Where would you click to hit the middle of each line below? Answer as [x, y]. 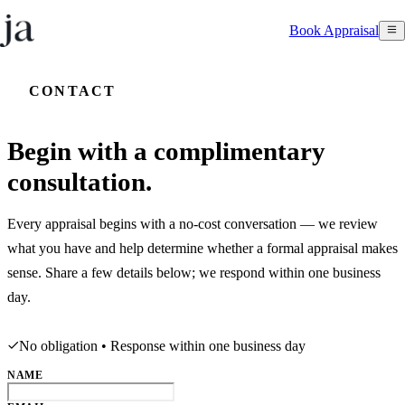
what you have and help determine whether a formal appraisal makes [202, 248]
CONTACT [73, 91]
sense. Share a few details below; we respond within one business [194, 272]
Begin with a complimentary [166, 151]
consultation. [80, 181]
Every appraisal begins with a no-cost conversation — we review [193, 223]
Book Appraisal [334, 30]
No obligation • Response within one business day [162, 345]
